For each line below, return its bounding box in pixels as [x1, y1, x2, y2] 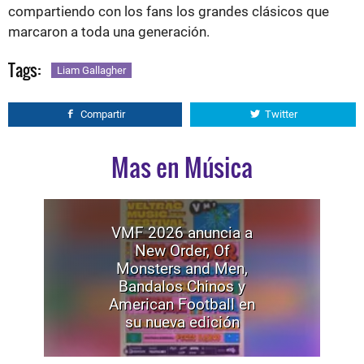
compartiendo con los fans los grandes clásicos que [8, 2, 329, 19]
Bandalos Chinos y [119, 276, 245, 296]
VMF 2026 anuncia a [111, 223, 253, 242]
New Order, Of [134, 240, 230, 260]
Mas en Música [111, 148, 253, 185]
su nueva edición [124, 312, 240, 331]
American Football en [109, 294, 255, 314]
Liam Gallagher [57, 63, 126, 76]
